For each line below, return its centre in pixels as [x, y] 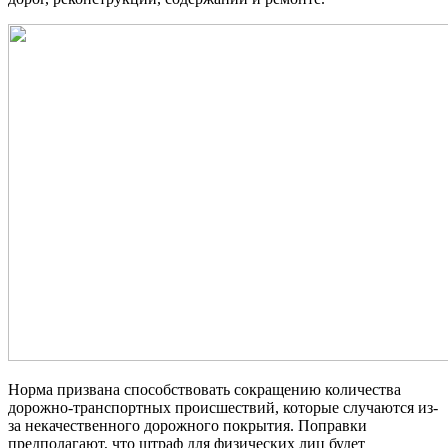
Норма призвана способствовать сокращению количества [204, 389]
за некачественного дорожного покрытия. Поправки [187, 425]
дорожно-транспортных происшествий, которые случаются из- [223, 407]
